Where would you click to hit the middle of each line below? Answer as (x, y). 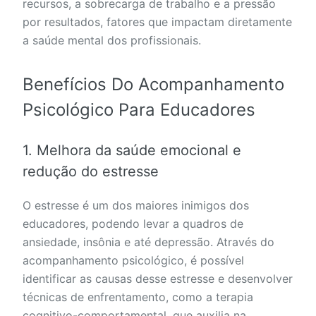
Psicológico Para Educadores (139, 110)
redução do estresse (91, 172)
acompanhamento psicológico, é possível (133, 261)
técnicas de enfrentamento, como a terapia (138, 297)
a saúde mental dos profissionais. (112, 41)
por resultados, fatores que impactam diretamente (157, 22)
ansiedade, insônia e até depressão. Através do (148, 242)
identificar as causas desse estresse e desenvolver (158, 279)
